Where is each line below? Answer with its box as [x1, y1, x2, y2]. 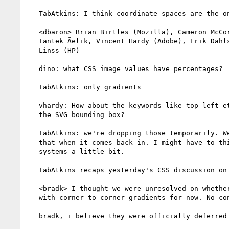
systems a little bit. [27, 147, 39, 155]
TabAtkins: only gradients [27, 83, 39, 91]
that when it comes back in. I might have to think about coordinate [27, 138, 39, 146]
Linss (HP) [27, 46, 39, 54]
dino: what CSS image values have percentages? [27, 64, 39, 73]
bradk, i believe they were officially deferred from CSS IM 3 [27, 212, 39, 220]
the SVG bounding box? [27, 110, 39, 119]
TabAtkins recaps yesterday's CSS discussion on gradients [27, 166, 39, 174]
